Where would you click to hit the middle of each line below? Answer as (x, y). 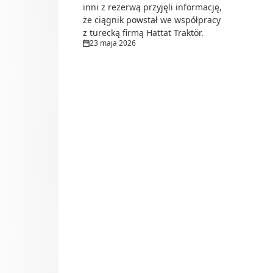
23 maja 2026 (113, 43)
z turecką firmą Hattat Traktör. (143, 33)
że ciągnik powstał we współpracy (152, 20)
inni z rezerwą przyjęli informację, (152, 7)
